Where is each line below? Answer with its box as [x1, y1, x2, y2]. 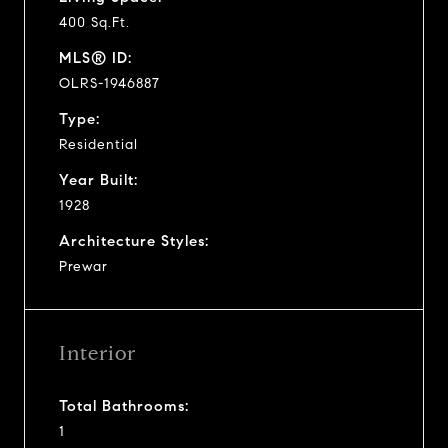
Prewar [59, 257, 108, 275]
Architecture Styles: [59, 231, 209, 250]
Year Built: [59, 170, 138, 189]
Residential [59, 135, 138, 153]
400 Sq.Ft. [59, 13, 130, 31]
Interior [59, 340, 136, 366]
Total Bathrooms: [59, 396, 189, 415]
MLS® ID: [59, 48, 132, 67]
